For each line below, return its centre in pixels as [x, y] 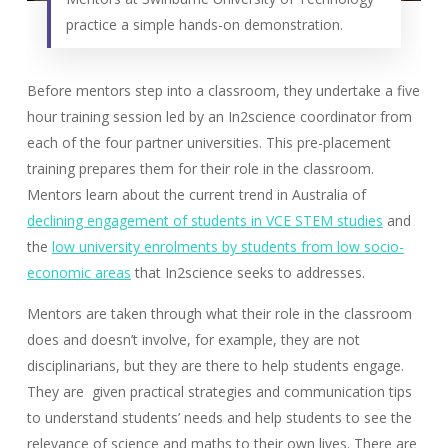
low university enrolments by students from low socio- [227, 247]
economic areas [78, 273]
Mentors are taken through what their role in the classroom [219, 314]
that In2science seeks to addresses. [247, 273]
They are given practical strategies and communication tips [219, 392]
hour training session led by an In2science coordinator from [219, 117]
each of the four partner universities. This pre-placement [208, 143]
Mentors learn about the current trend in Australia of [196, 195]
